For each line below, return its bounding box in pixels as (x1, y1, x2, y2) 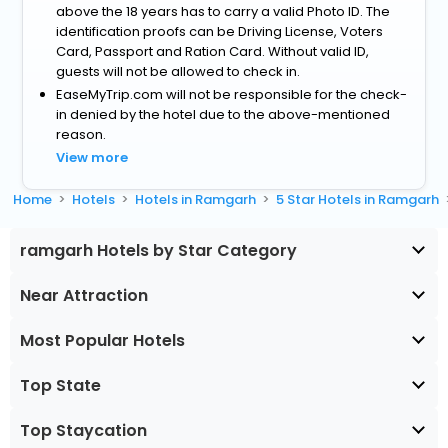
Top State (20, 374, 101, 398)
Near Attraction (20, 284, 148, 308)
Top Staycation (20, 419, 147, 443)
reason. (56, 125, 107, 145)
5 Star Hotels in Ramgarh (276, 190, 440, 210)
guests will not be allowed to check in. (56, 62, 301, 82)
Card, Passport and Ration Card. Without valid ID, (56, 42, 370, 62)
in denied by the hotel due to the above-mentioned (56, 105, 391, 125)
